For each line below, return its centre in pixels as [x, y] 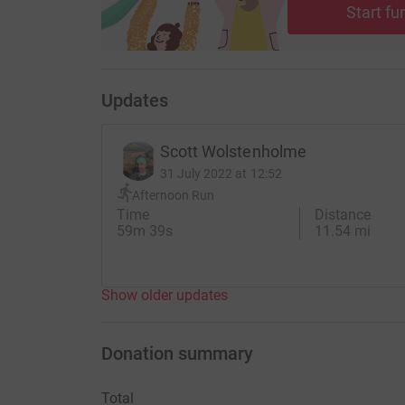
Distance [343, 215]
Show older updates [164, 296]
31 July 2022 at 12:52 [221, 174]
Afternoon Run [173, 195]
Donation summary [177, 354]
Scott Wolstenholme [233, 152]
